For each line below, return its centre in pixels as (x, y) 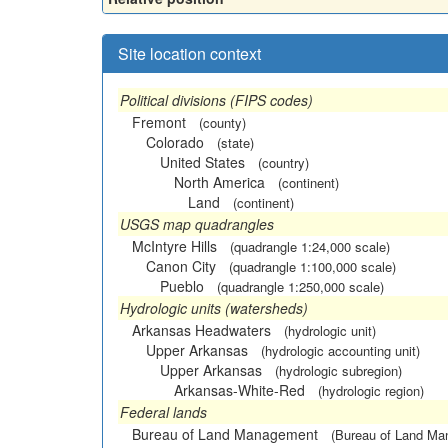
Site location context (189, 53)
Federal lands (163, 412)
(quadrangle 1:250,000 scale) (300, 286)
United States (202, 162)
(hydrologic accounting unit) (340, 350)
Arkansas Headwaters (201, 330)
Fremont (159, 122)
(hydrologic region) (371, 390)
